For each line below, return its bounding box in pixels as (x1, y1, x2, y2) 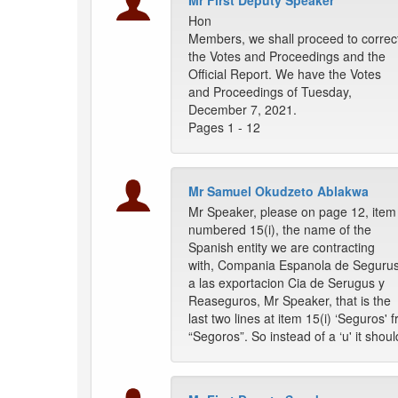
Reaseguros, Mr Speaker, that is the (188, 291, 391, 310)
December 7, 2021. (188, 100, 297, 119)
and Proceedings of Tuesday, (188, 83, 352, 101)
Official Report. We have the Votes (188, 65, 381, 84)
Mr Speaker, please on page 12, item (188, 203, 396, 221)
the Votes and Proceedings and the (188, 47, 386, 66)
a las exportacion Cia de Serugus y (188, 274, 385, 292)
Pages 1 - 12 (188, 118, 260, 137)
